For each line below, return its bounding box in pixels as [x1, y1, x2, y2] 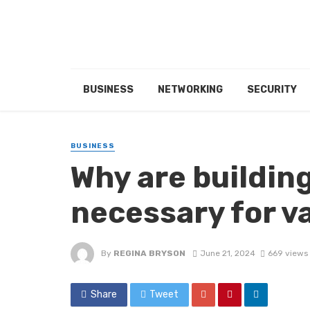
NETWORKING [157, 84, 223, 96]
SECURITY [246, 84, 297, 96]
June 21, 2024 [199, 248, 255, 259]
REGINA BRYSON [113, 248, 185, 259]
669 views [267, 248, 308, 259]
